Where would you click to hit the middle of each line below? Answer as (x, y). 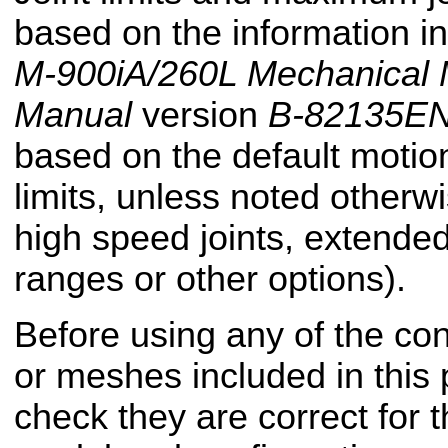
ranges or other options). (210, 279)
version (200, 115)
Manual (73, 115)
